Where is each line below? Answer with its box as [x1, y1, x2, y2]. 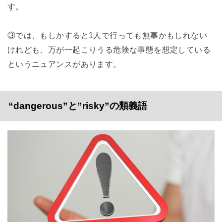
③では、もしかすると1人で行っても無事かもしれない [7, 30, 208, 40]
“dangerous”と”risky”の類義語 [8, 100, 147, 111]
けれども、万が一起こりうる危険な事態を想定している [7, 45, 211, 54]
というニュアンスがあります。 [7, 59, 121, 68]
